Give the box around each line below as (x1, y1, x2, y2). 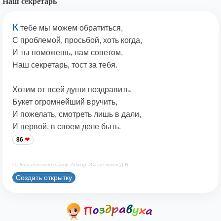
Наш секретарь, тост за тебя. (12, 61, 117, 70)
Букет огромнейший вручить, (12, 98, 117, 107)
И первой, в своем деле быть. (12, 122, 121, 131)
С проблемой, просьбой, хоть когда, (12, 36, 142, 45)
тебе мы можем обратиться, (18, 24, 123, 33)
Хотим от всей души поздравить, (12, 85, 132, 94)
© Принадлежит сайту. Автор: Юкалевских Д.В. (12, 162, 130, 168)
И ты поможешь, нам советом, (12, 48, 123, 57)
